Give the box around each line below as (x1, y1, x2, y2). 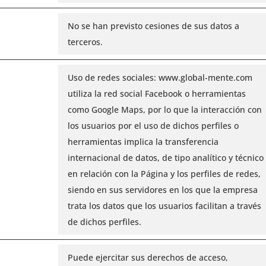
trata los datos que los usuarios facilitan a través (67, 199, 261, 211)
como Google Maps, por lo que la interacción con (67, 103, 262, 115)
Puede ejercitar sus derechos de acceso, (67, 251, 228, 263)
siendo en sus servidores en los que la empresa (67, 183, 258, 195)
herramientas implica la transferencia (67, 135, 218, 147)
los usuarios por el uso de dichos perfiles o (67, 119, 239, 131)
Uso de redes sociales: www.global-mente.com (67, 71, 252, 83)
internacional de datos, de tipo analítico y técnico (67, 151, 264, 163)
